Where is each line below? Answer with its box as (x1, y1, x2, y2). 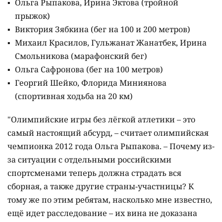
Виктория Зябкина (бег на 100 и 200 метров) (15, 24, 190, 35)
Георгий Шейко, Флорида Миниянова (15, 77, 166, 89)
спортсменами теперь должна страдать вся (7, 167, 181, 179)
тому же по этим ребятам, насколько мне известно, (7, 194, 212, 206)
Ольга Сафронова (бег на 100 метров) (15, 64, 163, 75)
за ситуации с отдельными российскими (7, 154, 171, 166)
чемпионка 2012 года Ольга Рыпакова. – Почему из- (7, 141, 215, 152)
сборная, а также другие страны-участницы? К (7, 181, 194, 192)
